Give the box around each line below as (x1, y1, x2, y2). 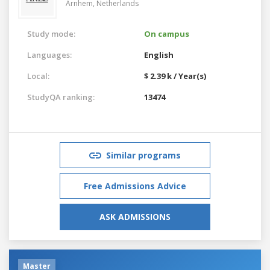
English (144, 49, 174, 60)
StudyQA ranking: (27, 91, 95, 102)
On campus (144, 28, 189, 39)
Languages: (27, 49, 72, 60)
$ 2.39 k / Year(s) (144, 70, 206, 81)
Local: (27, 70, 49, 81)
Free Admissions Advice (84, 180, 186, 192)
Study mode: (27, 28, 75, 39)
